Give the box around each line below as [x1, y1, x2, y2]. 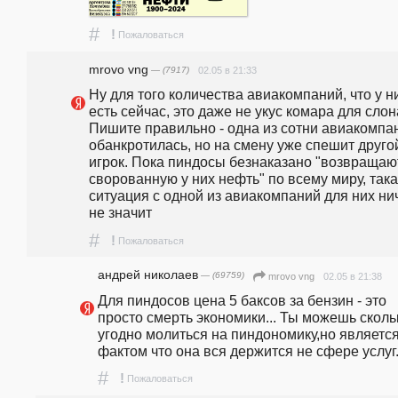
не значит [89, 204, 152, 221]
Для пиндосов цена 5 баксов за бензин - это [98, 291, 386, 308]
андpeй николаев [98, 267, 198, 283]
